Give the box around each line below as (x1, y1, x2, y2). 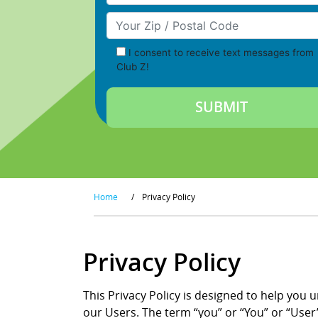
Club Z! (116, 61, 149, 73)
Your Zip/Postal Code (106, 12, 222, 27)
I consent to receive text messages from (128, 47, 314, 59)
